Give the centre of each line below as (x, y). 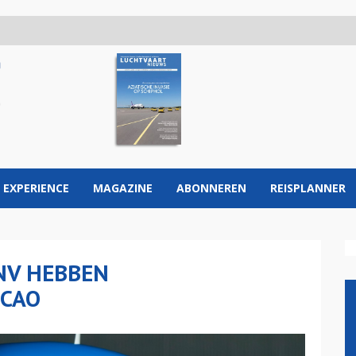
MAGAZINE (123, 188)
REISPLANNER (308, 188)
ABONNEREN (211, 188)
